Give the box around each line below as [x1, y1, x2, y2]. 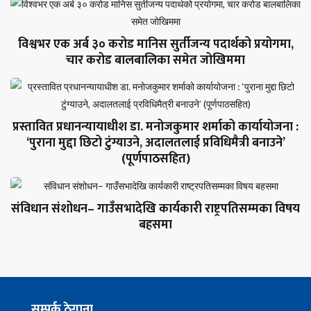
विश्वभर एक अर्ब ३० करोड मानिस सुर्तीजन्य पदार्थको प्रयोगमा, [17, 33, 294, 55]
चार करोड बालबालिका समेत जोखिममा [66, 49, 245, 71]
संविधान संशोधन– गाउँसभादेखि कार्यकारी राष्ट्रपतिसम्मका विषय [11, 198, 300, 219]
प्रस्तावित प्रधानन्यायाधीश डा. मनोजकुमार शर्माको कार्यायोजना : [12, 117, 299, 138]
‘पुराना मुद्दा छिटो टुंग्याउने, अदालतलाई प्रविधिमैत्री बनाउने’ [26, 133, 285, 154]
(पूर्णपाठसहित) [121, 149, 190, 170]
